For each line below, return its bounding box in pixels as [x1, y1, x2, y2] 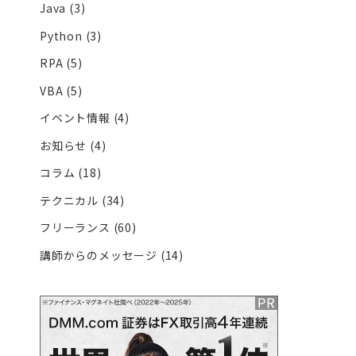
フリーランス [40, 219, 110, 236]
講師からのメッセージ [40, 246, 158, 263]
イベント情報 [40, 110, 110, 126]
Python [40, 27, 83, 44]
